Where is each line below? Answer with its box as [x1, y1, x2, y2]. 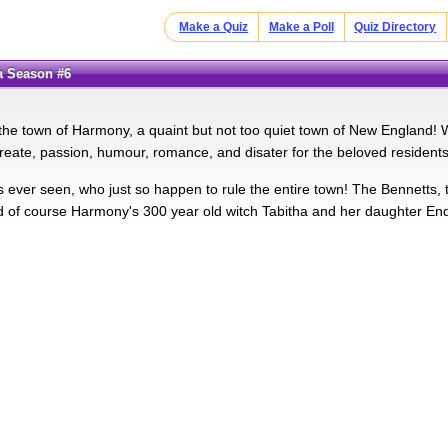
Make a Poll [268, 20, 334, 34]
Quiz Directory [354, 20, 437, 34]
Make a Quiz [179, 20, 249, 34]
